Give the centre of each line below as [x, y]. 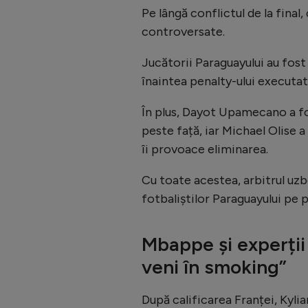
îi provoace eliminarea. [205, 149]
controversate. [183, 31]
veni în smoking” [214, 266]
